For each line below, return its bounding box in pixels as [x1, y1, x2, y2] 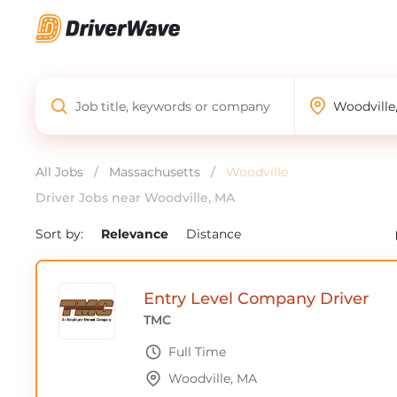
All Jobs [35, 164, 83, 180]
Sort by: [35, 226, 87, 242]
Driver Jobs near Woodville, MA [35, 190, 235, 206]
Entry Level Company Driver [144, 289, 369, 308]
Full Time [168, 344, 226, 360]
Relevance [101, 226, 172, 242]
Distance [186, 226, 241, 242]
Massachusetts [109, 164, 200, 180]
